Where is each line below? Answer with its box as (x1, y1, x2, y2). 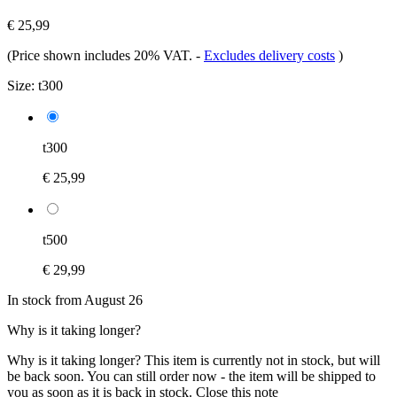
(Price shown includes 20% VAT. (7, 47, 196, 63)
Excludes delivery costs (204, 47, 335, 63)
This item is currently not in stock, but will (144, 352, 380, 368)
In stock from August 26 (7, 292, 143, 307)
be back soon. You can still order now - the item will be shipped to (7, 368, 376, 384)
